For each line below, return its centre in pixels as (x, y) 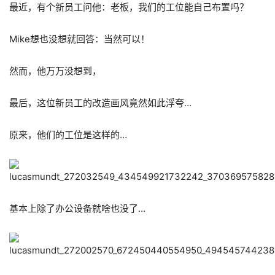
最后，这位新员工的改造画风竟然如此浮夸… (100, 103)
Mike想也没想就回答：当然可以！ (79, 39)
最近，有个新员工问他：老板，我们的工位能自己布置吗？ (129, 7)
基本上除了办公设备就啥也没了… (77, 208)
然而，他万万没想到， (55, 71)
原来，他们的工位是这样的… (68, 135)
